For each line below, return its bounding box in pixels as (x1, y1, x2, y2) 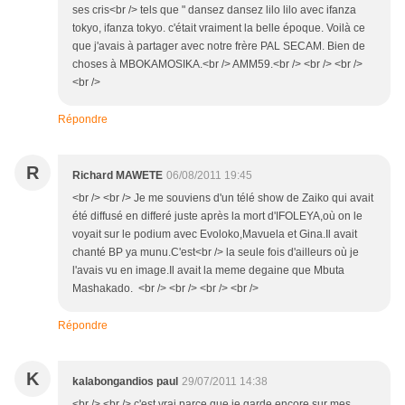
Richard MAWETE (72, 168, 163, 182)
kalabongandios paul (72, 374, 178, 388)
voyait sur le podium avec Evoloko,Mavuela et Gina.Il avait (72, 227, 357, 240)
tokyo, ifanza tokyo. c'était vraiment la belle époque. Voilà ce (72, 21, 365, 34)
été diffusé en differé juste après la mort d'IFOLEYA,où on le (72, 209, 363, 222)
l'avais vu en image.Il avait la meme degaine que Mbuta (72, 263, 344, 277)
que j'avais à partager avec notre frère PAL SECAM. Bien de (72, 39, 365, 52)
